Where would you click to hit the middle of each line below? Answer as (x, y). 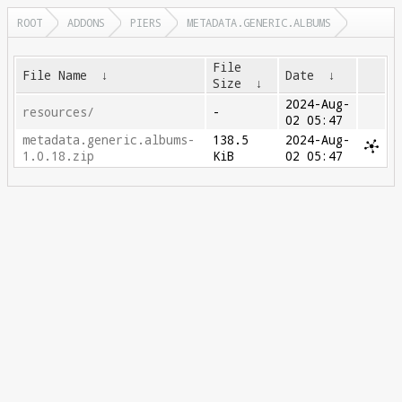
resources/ (59, 112)
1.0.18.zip (59, 156)
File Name (55, 75)
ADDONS (86, 22)
